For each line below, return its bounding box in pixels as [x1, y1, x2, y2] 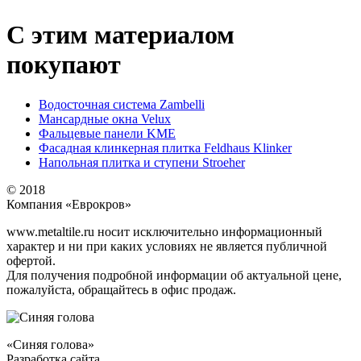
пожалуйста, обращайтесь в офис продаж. [6, 282, 236, 297]
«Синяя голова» [6, 337, 94, 351]
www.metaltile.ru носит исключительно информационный [6, 224, 322, 239]
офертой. [6, 253, 56, 268]
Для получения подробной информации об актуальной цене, [6, 268, 342, 282]
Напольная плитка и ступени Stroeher [39, 155, 245, 169]
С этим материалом [6, 20, 234, 50]
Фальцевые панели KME [39, 126, 176, 140]
